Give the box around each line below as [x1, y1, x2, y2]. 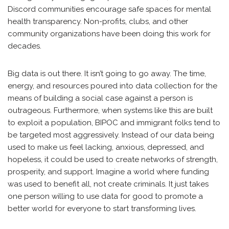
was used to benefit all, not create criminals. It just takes [8, 179, 209, 189]
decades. [8, 41, 41, 51]
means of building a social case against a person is [8, 94, 193, 103]
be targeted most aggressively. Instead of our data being [8, 130, 214, 140]
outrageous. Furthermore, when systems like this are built [8, 106, 213, 116]
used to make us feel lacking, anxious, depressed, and [8, 143, 204, 152]
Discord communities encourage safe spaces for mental [8, 5, 211, 14]
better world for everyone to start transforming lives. [8, 204, 196, 214]
